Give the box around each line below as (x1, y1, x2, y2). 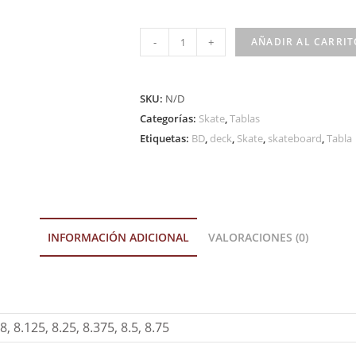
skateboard (268, 131, 322, 145)
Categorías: (140, 111, 199, 126)
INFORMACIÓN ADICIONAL (48, 230, 189, 245)
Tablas (230, 111, 260, 126)
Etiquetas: (140, 131, 192, 145)
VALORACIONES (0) (208, 230, 308, 245)
